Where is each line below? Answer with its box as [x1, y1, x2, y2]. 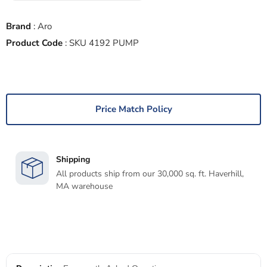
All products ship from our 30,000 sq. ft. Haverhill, [56, 168, 244, 180]
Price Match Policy [95, 103, 172, 116]
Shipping [56, 154, 90, 166]
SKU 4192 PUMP [69, 37, 139, 49]
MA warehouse [56, 181, 113, 193]
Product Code [6, 37, 63, 49]
